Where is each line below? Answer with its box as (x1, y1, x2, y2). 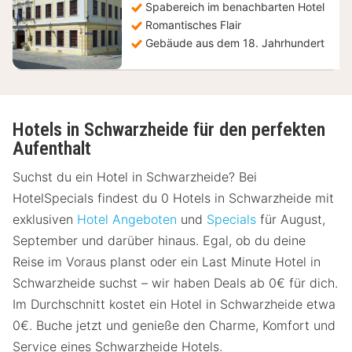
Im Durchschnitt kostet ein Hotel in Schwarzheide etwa (13, 296, 335, 313)
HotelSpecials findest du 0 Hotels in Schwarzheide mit (13, 190, 334, 207)
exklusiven (13, 211, 77, 228)
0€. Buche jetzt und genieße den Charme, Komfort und (13, 317, 335, 334)
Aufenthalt (13, 137, 91, 159)
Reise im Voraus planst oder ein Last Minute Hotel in (13, 254, 321, 270)
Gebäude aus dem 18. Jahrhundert (145, 36, 324, 49)
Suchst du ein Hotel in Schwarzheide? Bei (13, 169, 257, 185)
